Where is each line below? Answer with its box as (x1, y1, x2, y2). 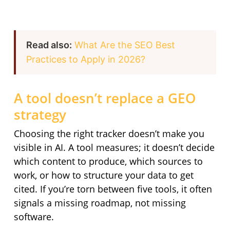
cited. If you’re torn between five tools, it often (13, 183, 212, 196)
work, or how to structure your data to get (13, 169, 194, 182)
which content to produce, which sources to (13, 155, 203, 168)
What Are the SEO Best (74, 40, 175, 51)
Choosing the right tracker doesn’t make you (13, 127, 204, 140)
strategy (13, 105, 66, 124)
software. (13, 210, 54, 223)
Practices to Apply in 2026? (26, 54, 145, 65)
